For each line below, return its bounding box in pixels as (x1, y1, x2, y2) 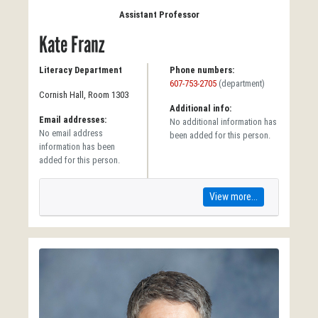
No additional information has (170, 116, 277, 127)
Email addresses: (39, 114, 106, 125)
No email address (39, 128, 103, 138)
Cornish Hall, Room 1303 (39, 89, 128, 100)
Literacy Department (39, 65, 122, 75)
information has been (39, 141, 115, 152)
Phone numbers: (170, 65, 234, 75)
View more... (209, 191, 258, 202)
